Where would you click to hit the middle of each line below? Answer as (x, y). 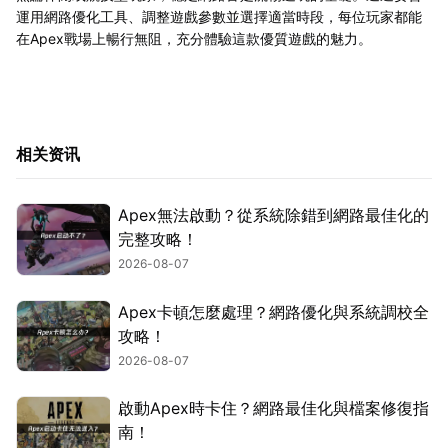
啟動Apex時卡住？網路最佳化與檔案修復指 (273, 408)
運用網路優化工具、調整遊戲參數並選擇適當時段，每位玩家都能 (219, 16)
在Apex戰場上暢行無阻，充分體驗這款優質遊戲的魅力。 (194, 38)
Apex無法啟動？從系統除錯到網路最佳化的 (273, 214)
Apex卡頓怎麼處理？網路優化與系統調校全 (273, 311)
